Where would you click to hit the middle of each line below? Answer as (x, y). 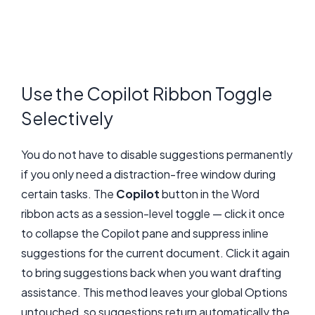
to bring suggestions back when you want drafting (151, 273)
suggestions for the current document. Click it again (155, 253)
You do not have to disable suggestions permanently (157, 155)
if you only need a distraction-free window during (148, 174)
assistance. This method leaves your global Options (154, 292)
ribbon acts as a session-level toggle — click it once (153, 214)
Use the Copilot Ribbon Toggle (147, 94)
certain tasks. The (69, 194)
